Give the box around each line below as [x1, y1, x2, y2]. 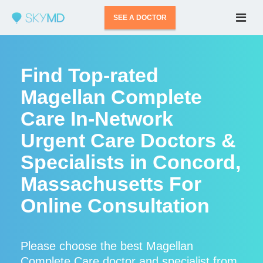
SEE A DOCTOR [113, 14, 167, 22]
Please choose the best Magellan [21, 240, 193, 252]
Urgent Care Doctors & [21, 129, 236, 151]
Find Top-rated [21, 64, 159, 86]
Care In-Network [21, 107, 173, 130]
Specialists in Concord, [21, 151, 241, 173]
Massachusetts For [21, 173, 201, 195]
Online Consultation [21, 194, 210, 217]
